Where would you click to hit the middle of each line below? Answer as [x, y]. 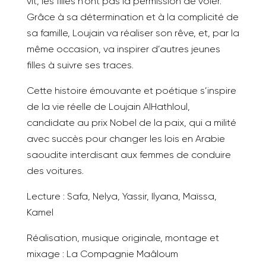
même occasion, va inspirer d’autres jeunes [123, 49]
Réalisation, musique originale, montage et [123, 238]
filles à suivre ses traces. [80, 65]
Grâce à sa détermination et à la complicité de [132, 17]
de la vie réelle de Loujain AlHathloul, [108, 107]
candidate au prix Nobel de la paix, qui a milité [131, 123]
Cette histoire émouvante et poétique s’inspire [131, 91]
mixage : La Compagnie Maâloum [102, 254]
